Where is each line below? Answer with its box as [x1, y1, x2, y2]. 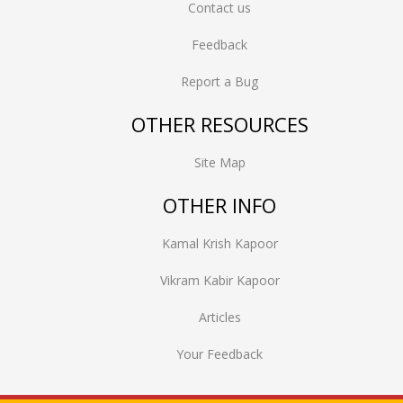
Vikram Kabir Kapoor [159, 272, 280, 289]
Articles [198, 309, 241, 326]
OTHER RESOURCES [130, 111, 309, 138]
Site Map [193, 154, 246, 171]
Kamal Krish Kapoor [161, 235, 278, 252]
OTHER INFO [163, 192, 276, 219]
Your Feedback [176, 345, 263, 363]
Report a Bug [181, 73, 258, 90]
